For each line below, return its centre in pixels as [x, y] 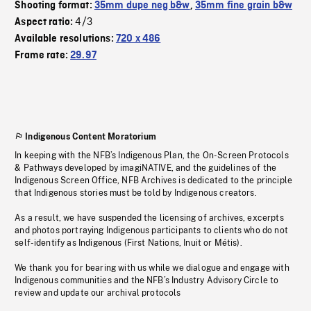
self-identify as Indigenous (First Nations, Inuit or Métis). [128, 243]
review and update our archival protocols [98, 293]
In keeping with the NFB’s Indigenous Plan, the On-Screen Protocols [152, 156]
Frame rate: [43, 56]
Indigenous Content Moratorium [91, 137]
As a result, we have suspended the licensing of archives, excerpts [149, 218]
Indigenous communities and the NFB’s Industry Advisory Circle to [147, 281]
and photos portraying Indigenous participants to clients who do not [151, 231]
